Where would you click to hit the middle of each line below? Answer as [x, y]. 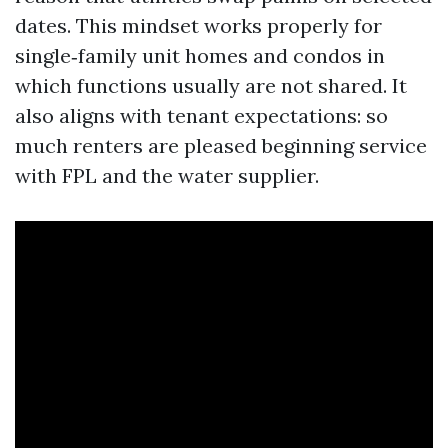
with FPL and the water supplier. [167, 175]
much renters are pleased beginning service [221, 145]
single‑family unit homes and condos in [200, 55]
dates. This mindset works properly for [198, 25]
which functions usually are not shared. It [211, 85]
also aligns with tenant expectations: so [201, 115]
